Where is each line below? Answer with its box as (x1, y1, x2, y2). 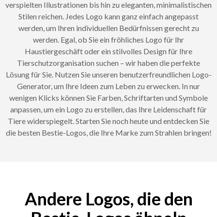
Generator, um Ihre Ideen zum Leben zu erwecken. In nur (17, 81, 200, 91)
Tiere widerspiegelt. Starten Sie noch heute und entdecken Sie (8, 116, 209, 125)
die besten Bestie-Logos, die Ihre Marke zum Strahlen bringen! (5, 127, 212, 137)
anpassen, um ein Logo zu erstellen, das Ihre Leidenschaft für (10, 104, 207, 114)
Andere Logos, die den (24, 187, 193, 209)
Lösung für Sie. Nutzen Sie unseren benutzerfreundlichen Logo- (5, 69, 212, 79)
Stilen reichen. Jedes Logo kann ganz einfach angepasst (18, 11, 199, 21)
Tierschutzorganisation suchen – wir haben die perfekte (17, 58, 200, 67)
